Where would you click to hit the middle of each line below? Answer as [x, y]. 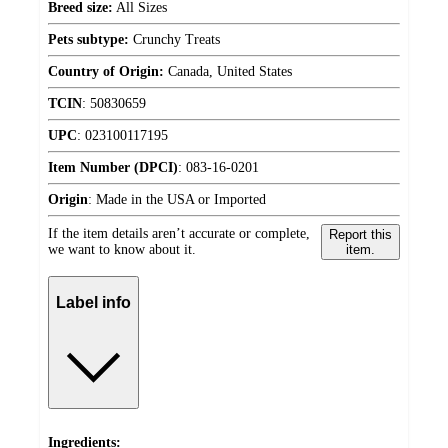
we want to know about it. [122, 249]
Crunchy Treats [174, 39]
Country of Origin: [106, 71]
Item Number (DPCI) [113, 167]
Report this [360, 234]
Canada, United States [228, 71]
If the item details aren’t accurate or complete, [179, 233]
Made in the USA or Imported [181, 199]
